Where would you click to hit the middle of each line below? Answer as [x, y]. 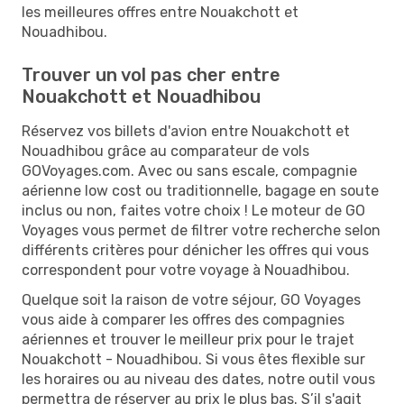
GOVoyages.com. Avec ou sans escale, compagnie [189, 170]
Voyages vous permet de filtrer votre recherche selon [201, 230]
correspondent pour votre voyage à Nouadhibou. [186, 270]
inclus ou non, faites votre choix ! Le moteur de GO [193, 210]
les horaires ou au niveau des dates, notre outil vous [198, 379]
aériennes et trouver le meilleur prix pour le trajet [188, 339]
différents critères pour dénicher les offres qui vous [195, 250]
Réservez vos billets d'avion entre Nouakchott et [186, 131]
